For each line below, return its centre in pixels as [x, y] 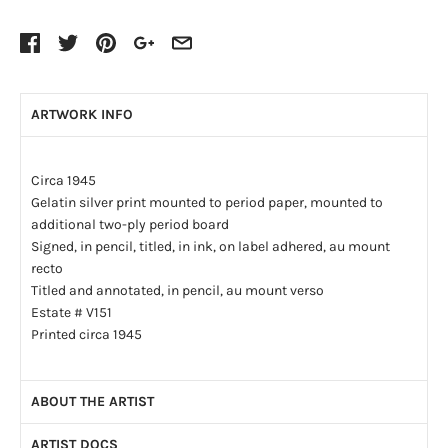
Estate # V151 [71, 312]
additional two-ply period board [130, 224]
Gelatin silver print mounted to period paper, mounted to [207, 202]
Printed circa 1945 [86, 334]
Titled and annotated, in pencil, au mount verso [177, 290]
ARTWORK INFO [82, 114]
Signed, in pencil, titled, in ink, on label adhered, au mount [210, 246]
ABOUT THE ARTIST [92, 401]
